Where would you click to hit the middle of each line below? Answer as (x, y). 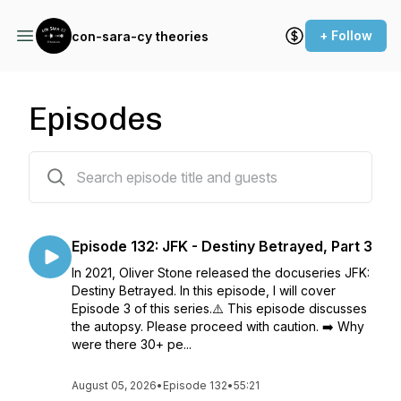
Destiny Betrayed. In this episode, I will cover (204, 290)
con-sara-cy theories (140, 36)
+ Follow (346, 35)
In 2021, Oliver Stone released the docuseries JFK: (221, 273)
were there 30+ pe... (132, 344)
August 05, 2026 (114, 385)
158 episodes (67, 162)
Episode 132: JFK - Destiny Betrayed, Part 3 (222, 246)
